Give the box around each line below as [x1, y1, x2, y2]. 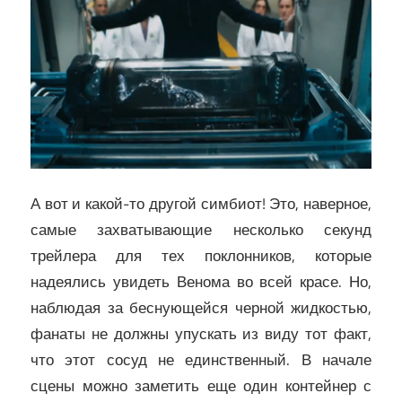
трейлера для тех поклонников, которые [31, 244, 371, 268]
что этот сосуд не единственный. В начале [31, 348, 371, 372]
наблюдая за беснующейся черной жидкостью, [31, 296, 371, 320]
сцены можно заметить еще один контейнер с [31, 374, 371, 398]
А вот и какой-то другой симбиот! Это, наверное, [31, 192, 371, 216]
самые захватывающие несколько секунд [31, 218, 371, 242]
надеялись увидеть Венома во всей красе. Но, [31, 270, 371, 294]
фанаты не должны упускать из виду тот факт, [31, 322, 371, 346]
